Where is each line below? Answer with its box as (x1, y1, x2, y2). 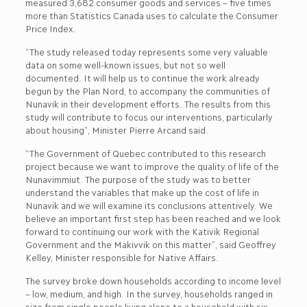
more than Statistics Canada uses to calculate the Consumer (25, 9, 278, 21)
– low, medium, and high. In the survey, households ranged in (25, 287, 272, 299)
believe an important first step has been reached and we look (25, 212, 280, 223)
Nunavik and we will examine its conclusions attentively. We (25, 199, 272, 210)
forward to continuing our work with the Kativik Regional (25, 225, 258, 236)
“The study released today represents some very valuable (25, 45, 267, 57)
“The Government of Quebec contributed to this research (25, 147, 265, 158)
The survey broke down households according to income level (25, 274, 280, 286)
